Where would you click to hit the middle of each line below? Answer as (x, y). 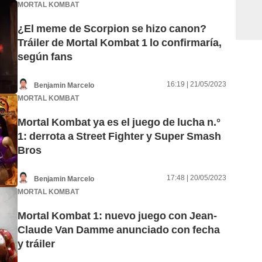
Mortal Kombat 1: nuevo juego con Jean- (117, 216)
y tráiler (36, 244)
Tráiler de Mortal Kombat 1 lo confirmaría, (120, 43)
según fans (45, 57)
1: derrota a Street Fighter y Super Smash (119, 136)
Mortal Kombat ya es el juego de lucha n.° (119, 122)
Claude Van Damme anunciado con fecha (119, 230)
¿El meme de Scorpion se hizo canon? (112, 29)
